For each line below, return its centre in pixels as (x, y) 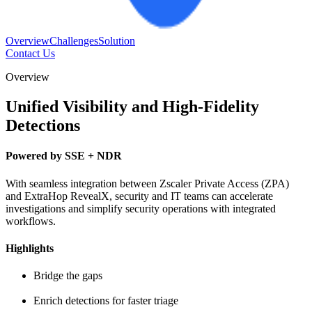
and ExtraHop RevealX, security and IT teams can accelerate (139, 196)
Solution (117, 41)
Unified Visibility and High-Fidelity (132, 107)
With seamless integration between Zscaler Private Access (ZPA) (147, 183)
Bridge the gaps (68, 276)
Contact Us (30, 54)
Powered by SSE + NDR (64, 156)
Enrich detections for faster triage (106, 301)
